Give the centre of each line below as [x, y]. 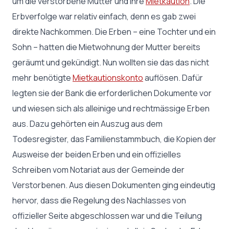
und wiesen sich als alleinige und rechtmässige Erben [111, 108]
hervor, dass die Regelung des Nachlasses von [99, 200]
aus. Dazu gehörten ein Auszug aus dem [87, 123]
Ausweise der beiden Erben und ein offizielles [97, 154]
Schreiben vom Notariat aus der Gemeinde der [98, 169]
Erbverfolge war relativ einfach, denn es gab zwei [104, 16]
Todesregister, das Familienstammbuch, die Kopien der [114, 139]
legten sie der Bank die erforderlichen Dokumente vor [112, 93]
